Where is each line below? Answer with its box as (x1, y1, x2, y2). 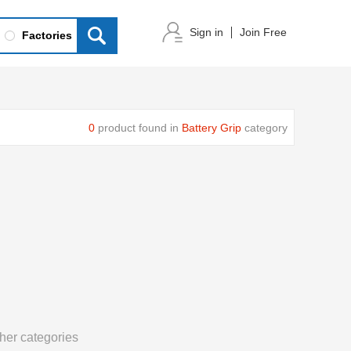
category (241, 121, 288, 134)
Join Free (240, 26, 287, 38)
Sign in (190, 26, 223, 38)
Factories (22, 29, 72, 42)
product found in (95, 121, 182, 134)
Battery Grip (182, 121, 241, 134)
